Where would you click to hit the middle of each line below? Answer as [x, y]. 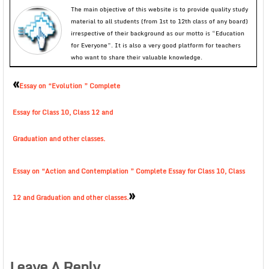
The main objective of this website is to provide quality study [159, 9]
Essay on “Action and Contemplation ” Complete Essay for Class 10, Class [129, 171]
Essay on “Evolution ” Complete [70, 86]
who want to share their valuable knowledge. [137, 57]
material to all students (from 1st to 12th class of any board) [159, 21]
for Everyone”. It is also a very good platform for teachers [156, 45]
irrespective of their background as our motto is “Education [158, 33]
